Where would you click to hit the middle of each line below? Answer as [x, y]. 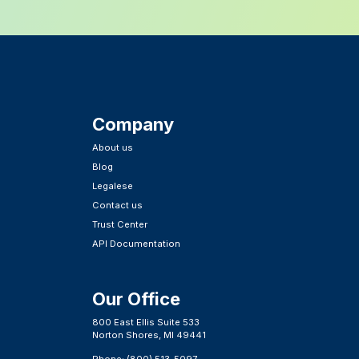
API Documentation [137, 244]
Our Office [137, 299]
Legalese [113, 186]
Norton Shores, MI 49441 [149, 335]
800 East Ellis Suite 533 [146, 323]
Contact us [118, 206]
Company [133, 125]
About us [113, 148]
